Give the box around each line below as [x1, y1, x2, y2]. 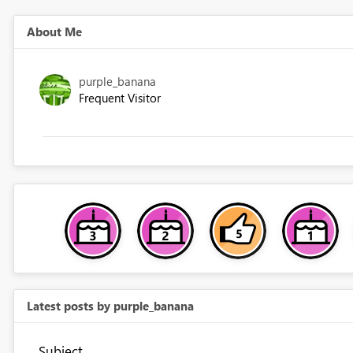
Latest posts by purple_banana [26, 298, 194, 314]
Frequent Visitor [78, 90, 161, 106]
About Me [26, 24, 82, 40]
